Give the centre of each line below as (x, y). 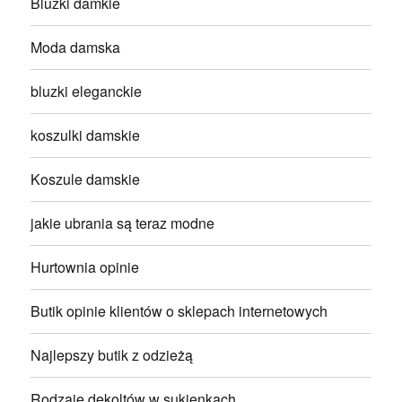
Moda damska (76, 48)
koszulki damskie (86, 135)
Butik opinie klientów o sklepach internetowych (179, 311)
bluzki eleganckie (87, 92)
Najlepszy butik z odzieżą (112, 355)
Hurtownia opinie (85, 267)
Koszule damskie (86, 179)
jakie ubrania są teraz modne (123, 223)
